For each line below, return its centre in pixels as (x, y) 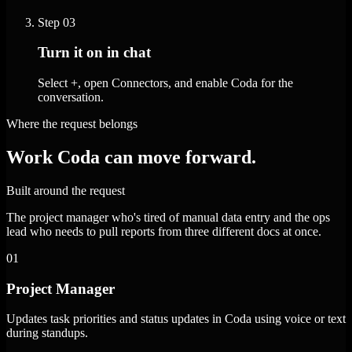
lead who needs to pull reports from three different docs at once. (164, 231)
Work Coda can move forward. (131, 158)
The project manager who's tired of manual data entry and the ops (168, 217)
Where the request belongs (72, 124)
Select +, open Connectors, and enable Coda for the (165, 83)
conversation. (71, 97)
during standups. (47, 333)
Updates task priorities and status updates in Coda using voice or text (176, 319)
